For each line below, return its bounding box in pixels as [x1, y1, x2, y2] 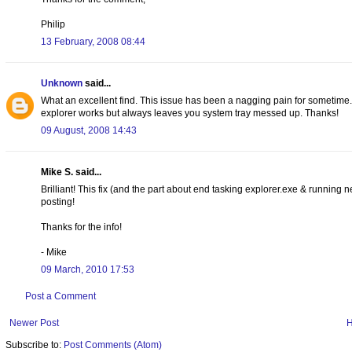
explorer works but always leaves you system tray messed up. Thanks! [41, 107, 339, 119]
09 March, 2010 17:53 [41, 263, 134, 275]
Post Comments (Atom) [64, 339, 162, 350]
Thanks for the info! [41, 221, 122, 233]
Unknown [41, 77, 82, 89]
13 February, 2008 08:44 [41, 35, 145, 47]
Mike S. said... [41, 166, 101, 178]
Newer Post [9, 317, 59, 328]
